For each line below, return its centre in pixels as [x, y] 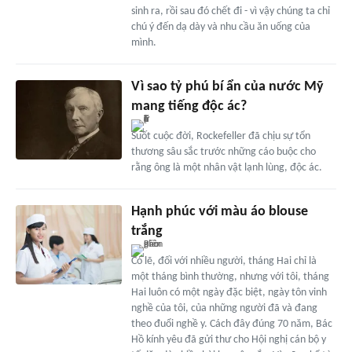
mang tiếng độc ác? [189, 107]
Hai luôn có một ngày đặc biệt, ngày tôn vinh [229, 293]
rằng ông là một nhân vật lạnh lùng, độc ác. [226, 168]
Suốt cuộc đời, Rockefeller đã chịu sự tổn [220, 137]
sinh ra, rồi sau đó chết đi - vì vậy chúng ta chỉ [230, 12]
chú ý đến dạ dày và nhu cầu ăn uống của [220, 27]
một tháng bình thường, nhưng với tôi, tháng [230, 277]
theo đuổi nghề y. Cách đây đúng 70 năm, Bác [231, 324]
